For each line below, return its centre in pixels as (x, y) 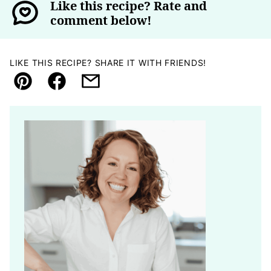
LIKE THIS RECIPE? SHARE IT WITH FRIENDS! (108, 63)
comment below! (101, 21)
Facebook (81, 90)
